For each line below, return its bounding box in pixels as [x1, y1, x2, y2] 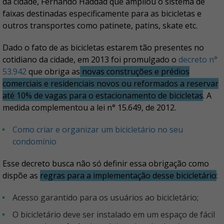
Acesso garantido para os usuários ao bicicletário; [17, 192, 198, 203]
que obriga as [28, 66, 80, 77]
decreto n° [178, 54, 217, 65]
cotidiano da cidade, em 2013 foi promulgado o [2, 54, 178, 65]
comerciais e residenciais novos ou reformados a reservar [2, 78, 218, 89]
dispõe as [2, 170, 40, 181]
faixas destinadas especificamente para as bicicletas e [2, 8, 201, 19]
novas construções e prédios [80, 66, 189, 77]
